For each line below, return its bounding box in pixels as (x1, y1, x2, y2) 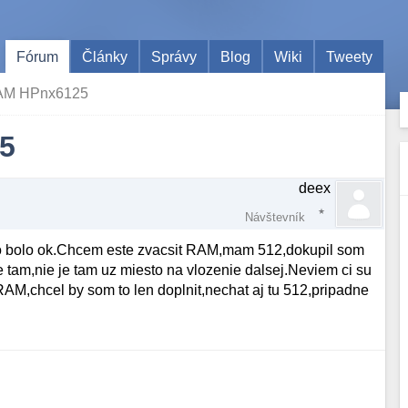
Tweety (326, 48, 373, 65)
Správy (151, 48, 198, 65)
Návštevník (245, 210, 306, 224)
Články (82, 48, 128, 65)
